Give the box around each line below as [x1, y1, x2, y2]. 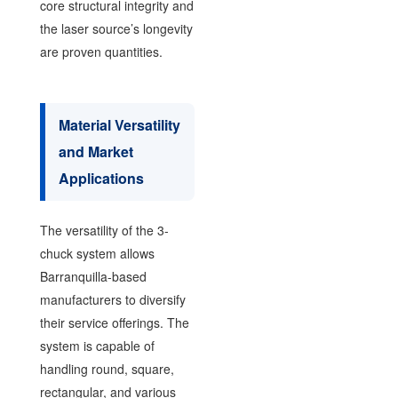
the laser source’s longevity [39, 19, 193, 37]
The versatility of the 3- [39, 220, 169, 239]
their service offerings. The [39, 313, 189, 331]
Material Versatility [58, 114, 180, 135]
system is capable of [39, 336, 155, 354]
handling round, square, [39, 359, 174, 378]
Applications [58, 167, 144, 188]
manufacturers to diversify [39, 290, 186, 308]
